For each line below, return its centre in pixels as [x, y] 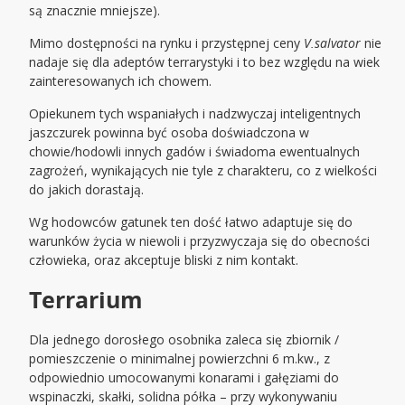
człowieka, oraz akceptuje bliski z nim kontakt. [164, 260]
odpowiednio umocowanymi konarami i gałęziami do [184, 378]
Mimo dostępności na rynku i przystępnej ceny [167, 43]
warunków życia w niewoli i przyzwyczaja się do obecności [200, 241]
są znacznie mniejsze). [95, 11]
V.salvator [333, 43]
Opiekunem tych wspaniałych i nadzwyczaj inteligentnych [195, 114]
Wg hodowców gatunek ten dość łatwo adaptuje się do [191, 222]
